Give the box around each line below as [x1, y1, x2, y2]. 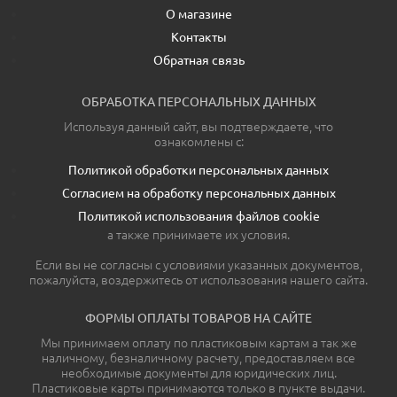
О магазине [165, 7, 232, 22]
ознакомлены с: [153, 135, 244, 150]
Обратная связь [152, 53, 245, 68]
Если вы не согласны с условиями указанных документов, [35, 258, 362, 273]
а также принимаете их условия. [107, 228, 290, 243]
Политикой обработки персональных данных [68, 163, 329, 178]
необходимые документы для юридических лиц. [60, 366, 337, 381]
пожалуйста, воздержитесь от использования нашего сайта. [29, 273, 368, 288]
